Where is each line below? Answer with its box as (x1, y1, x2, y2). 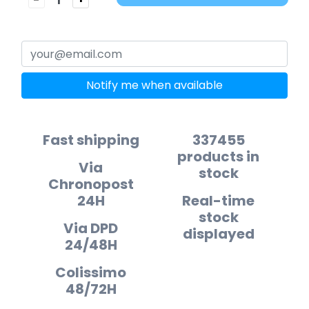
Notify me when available (86, 77, 223, 93)
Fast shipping (42, 130, 139, 150)
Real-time (182, 191, 255, 210)
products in (177, 147, 259, 166)
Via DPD (63, 219, 118, 238)
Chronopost (48, 175, 134, 194)
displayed (182, 224, 255, 243)
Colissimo (55, 263, 126, 282)
